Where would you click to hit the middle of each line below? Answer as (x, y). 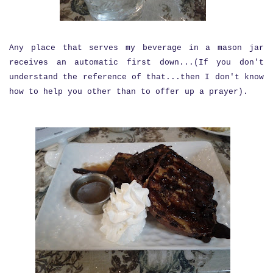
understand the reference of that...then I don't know (136, 77)
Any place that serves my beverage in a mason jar (136, 48)
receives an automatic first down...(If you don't (136, 62)
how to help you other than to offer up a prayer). (129, 91)
